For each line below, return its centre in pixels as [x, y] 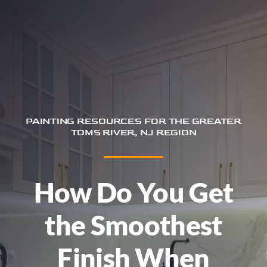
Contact [33, 104]
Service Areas [47, 38]
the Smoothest [133, 225]
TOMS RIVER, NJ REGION [133, 133]
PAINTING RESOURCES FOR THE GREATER [133, 121]
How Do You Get [133, 192]
